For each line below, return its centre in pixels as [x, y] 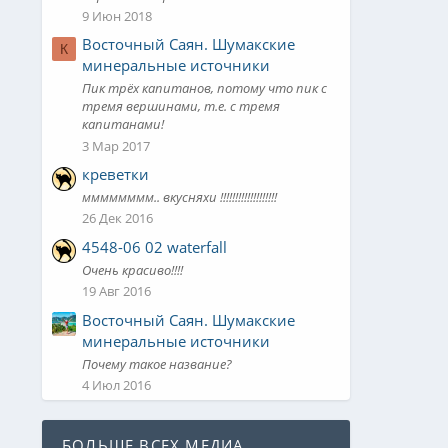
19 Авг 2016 [116, 291]
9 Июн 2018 [117, 15]
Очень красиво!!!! [132, 270]
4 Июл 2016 [116, 385]
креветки [115, 173]
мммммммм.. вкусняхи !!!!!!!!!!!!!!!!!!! [179, 197]
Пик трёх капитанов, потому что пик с [204, 88]
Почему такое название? [157, 363]
